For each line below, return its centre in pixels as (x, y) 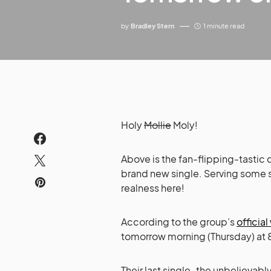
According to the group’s (179, 222)
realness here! (153, 188)
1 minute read (224, 26)
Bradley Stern (153, 26)
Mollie (158, 125)
